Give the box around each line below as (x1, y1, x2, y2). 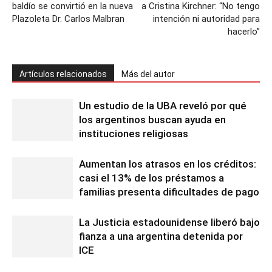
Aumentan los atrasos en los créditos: (79, 158, 256, 171)
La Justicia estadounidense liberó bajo (79, 216, 260, 229)
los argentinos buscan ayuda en (79, 114, 226, 126)
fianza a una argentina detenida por (79, 230, 243, 243)
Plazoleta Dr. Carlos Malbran (12, 13, 124, 25)
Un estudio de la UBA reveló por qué (79, 100, 246, 112)
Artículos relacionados (19, 69, 107, 80)
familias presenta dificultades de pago (79, 186, 259, 199)
